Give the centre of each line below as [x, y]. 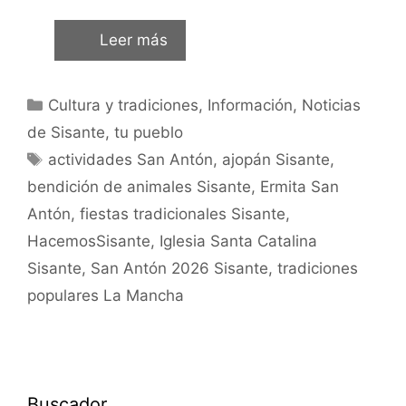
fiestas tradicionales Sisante [183, 214]
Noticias [332, 105]
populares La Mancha [106, 295]
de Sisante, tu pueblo [105, 132]
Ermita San [300, 187]
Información [251, 105]
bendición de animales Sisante [139, 187]
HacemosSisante [89, 241]
